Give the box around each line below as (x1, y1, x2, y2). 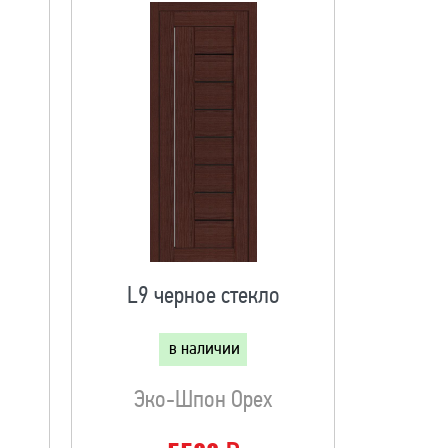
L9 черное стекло (126, 285, 280, 309)
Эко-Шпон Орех (134, 389, 273, 413)
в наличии (169, 340, 241, 359)
